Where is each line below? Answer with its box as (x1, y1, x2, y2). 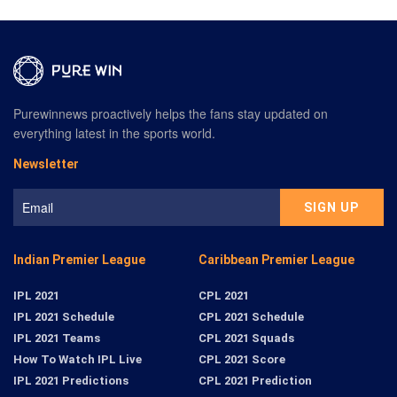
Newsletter (13, 156, 79, 171)
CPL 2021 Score (198, 352, 285, 366)
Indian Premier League (13, 252, 145, 267)
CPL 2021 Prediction (198, 373, 312, 387)
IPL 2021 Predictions (13, 373, 128, 387)
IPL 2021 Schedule (13, 309, 114, 323)
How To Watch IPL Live (13, 352, 142, 366)
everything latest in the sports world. (13, 123, 215, 142)
